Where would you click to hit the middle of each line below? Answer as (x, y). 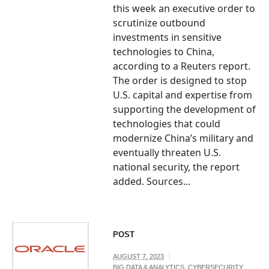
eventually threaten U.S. (167, 153)
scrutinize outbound (159, 23)
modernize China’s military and (183, 138)
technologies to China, (164, 52)
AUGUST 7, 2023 (139, 257)
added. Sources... (152, 182)
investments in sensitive (168, 38)
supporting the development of (185, 110)
